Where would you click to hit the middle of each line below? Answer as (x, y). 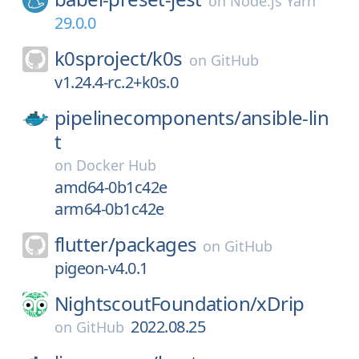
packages (156, 244)
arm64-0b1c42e (109, 209)
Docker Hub (116, 165)
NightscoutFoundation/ (156, 303)
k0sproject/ (104, 58)
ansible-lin (285, 117)
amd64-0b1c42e (111, 187)
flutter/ (85, 244)
